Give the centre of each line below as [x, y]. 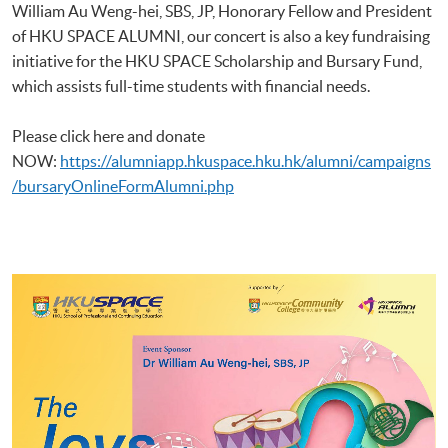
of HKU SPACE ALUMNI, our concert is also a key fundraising [221, 35]
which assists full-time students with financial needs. [191, 85]
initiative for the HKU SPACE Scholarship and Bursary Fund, [217, 60]
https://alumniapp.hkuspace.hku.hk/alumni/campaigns [245, 160]
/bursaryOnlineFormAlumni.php [123, 185]
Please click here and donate [108, 135]
